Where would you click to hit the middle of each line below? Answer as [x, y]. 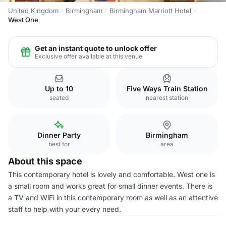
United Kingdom [33, 11]
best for [59, 144]
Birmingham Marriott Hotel [150, 11]
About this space [45, 161]
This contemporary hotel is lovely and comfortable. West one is [111, 174]
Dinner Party [59, 135]
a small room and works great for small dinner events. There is [110, 186]
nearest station [167, 98]
